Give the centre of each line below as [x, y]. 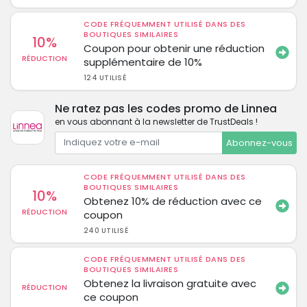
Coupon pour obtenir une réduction [174, 48]
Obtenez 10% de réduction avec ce [173, 201]
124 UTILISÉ [105, 77]
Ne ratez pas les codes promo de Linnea [166, 108]
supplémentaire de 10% [143, 62]
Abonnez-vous [259, 143]
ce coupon [111, 297]
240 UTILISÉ [106, 231]
